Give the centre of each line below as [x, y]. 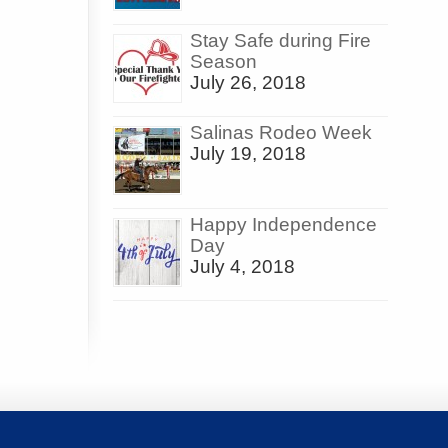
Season [223, 62]
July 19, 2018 [248, 154]
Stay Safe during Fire [280, 41]
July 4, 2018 [242, 267]
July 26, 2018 [248, 83]
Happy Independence [283, 225]
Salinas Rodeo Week [281, 133]
